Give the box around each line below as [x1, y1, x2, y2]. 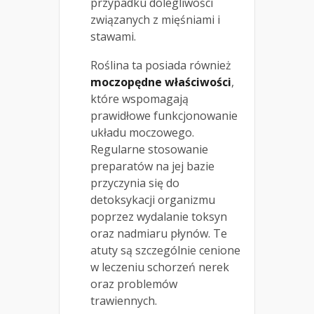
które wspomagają [90, 90, 189, 107]
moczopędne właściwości [90, 74, 231, 90]
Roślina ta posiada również [90, 57, 231, 73]
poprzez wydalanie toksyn [90, 208, 227, 224]
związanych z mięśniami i [90, 11, 220, 27]
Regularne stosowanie [90, 141, 208, 157]
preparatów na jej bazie [90, 158, 214, 174]
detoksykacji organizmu [90, 191, 215, 207]
